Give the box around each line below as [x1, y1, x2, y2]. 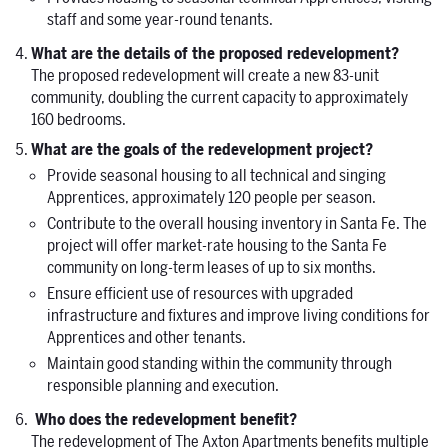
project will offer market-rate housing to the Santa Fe [47, 235, 387, 258]
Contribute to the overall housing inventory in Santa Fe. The [47, 213, 427, 236]
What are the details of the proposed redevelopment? [31, 43, 399, 66]
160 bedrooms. [31, 109, 126, 132]
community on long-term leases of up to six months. [47, 257, 376, 280]
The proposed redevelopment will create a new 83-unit [31, 65, 379, 88]
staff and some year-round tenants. [47, 9, 273, 32]
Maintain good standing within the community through [47, 353, 392, 376]
